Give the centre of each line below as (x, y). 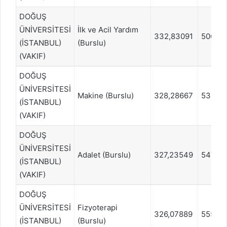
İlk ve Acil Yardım (108, 29)
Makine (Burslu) (106, 95)
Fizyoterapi (98, 207)
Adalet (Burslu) (104, 155)
